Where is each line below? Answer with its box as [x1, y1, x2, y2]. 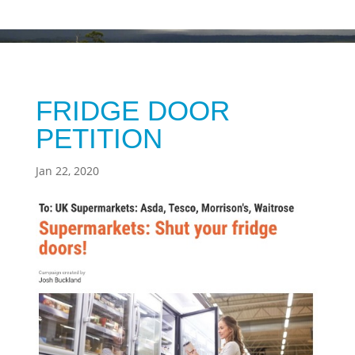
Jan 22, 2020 [35, 162, 99, 178]
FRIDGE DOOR [35, 94, 230, 126]
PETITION [35, 122, 162, 154]
